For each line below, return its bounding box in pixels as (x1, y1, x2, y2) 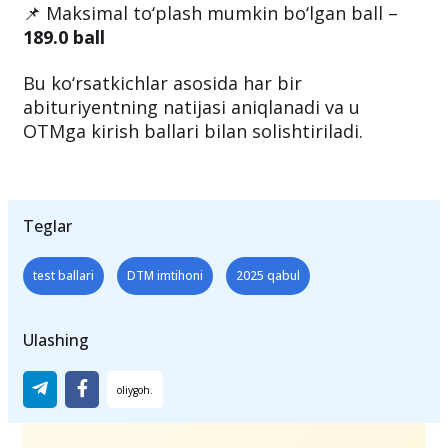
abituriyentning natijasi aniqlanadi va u (23, 95, 360, 120)
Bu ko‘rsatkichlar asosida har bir (23, 71, 302, 96)
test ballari (33, 267, 94, 285)
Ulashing (23, 329, 89, 352)
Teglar (23, 215, 72, 238)
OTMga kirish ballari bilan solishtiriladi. (23, 119, 363, 144)
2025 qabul (236, 267, 300, 285)
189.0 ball (23, 25, 105, 50)
